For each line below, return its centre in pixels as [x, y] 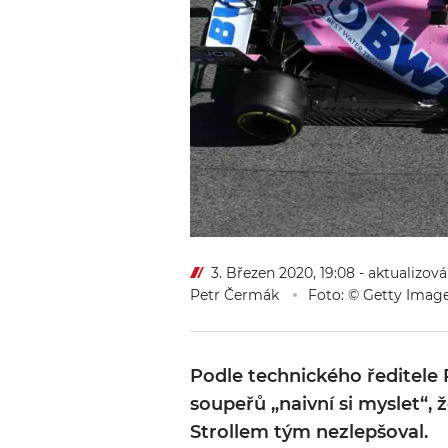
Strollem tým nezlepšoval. [309, 432]
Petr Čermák [234, 295]
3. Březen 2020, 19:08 [283, 273]
